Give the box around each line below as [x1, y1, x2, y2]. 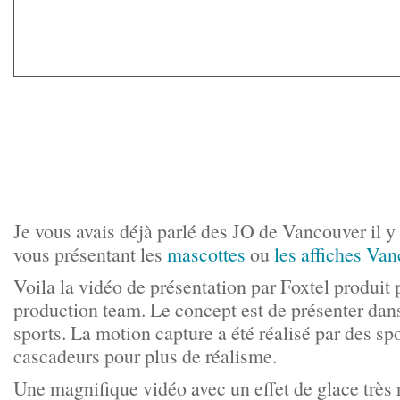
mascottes [167, 241, 246, 267]
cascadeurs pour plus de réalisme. [13, 343, 277, 369]
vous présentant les [13, 241, 167, 267]
